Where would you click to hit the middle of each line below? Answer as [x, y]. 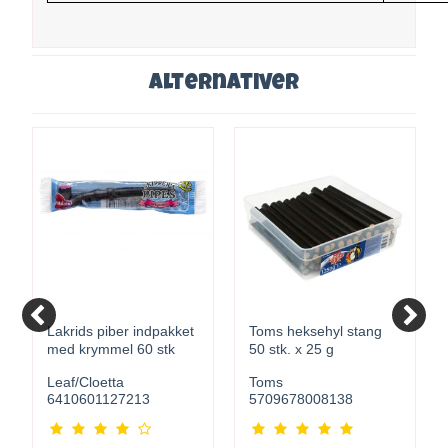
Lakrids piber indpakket [121, 331]
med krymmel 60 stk [111, 349]
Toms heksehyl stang [316, 331]
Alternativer [224, 84]
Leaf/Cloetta [86, 381]
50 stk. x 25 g [292, 349]
